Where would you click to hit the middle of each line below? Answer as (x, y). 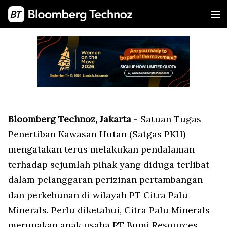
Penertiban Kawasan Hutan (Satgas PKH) (97, 134)
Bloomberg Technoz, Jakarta (70, 119)
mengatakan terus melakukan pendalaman (101, 149)
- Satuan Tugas (166, 119)
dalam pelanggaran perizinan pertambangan (105, 180)
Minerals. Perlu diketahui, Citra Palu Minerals (109, 210)
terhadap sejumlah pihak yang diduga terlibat (109, 164)
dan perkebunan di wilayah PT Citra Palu (98, 195)
